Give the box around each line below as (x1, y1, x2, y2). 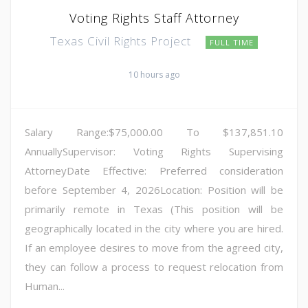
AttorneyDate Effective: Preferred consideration (25, 164, 283, 178)
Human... (25, 279, 65, 294)
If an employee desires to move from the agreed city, (25, 241, 283, 255)
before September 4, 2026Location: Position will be (25, 183, 283, 197)
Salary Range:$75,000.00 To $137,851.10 (25, 125, 283, 140)
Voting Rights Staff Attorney (69, 10, 239, 27)
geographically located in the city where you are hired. (25, 221, 283, 236)
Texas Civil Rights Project (50, 33, 195, 49)
